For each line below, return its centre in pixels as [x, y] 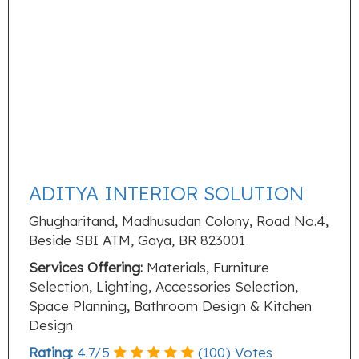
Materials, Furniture [206, 267]
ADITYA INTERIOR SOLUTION [166, 193]
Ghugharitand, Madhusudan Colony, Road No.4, [179, 221]
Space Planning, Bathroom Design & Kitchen [170, 306]
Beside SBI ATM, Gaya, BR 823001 [137, 240]
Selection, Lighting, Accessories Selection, [163, 286]
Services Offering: [86, 267]
